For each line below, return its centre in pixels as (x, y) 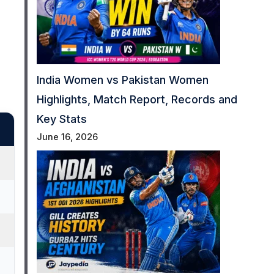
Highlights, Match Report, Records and (137, 100)
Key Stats (61, 119)
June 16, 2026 (67, 137)
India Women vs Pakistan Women (122, 80)
